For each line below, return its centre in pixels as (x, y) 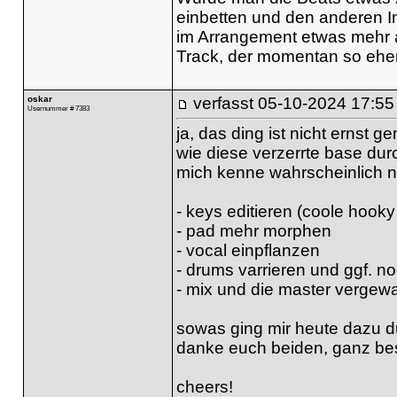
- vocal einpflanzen (248, 250)
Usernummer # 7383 (58, 108)
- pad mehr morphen (253, 230)
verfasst (223, 103)
